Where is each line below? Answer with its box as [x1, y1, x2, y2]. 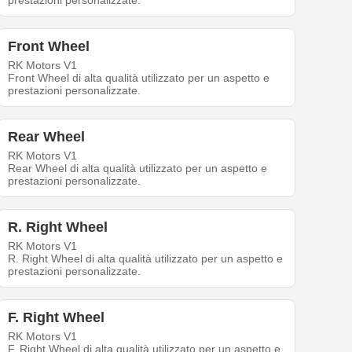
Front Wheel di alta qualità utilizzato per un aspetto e [8, 71, 270, 85]
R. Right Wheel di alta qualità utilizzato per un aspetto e [8, 252, 284, 266]
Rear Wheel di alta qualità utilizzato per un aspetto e [8, 162, 268, 175]
